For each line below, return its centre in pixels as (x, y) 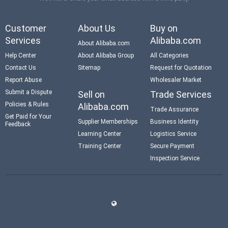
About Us (96, 28)
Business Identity (175, 121)
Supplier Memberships (108, 121)
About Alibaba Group (106, 55)
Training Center (99, 146)
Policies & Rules (27, 104)
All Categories (170, 55)
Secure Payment (173, 146)
